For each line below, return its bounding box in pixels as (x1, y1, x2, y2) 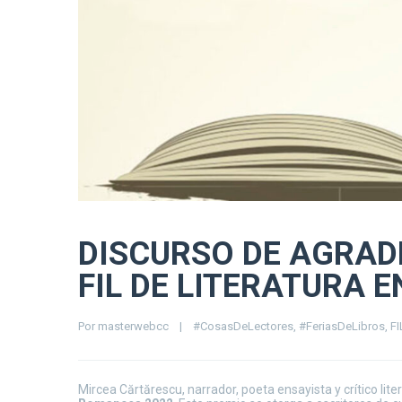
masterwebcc (98, 319, 169, 334)
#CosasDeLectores (193, 319, 293, 334)
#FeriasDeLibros (299, 319, 385, 334)
